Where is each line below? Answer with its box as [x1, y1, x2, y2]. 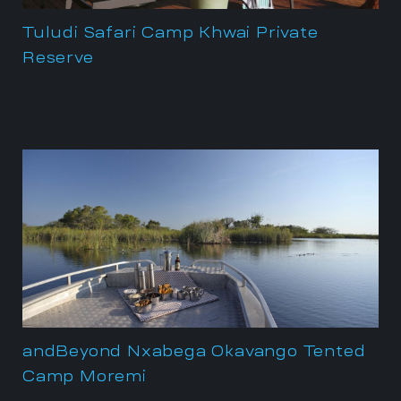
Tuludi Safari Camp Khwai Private [22, 24, 319, 40]
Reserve [22, 49, 94, 65]
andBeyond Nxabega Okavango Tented [22, 343, 366, 359]
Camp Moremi [22, 368, 147, 384]
